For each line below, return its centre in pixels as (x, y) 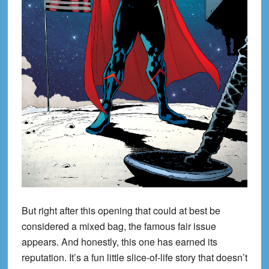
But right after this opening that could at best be (121, 210)
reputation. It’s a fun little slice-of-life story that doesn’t (134, 257)
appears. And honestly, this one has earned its (119, 241)
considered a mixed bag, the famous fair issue (119, 226)
